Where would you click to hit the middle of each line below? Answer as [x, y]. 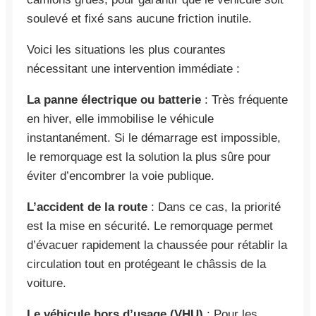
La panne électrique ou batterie [114, 99]
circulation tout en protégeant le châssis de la [146, 264]
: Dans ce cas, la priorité [214, 207]
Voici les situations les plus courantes [126, 49]
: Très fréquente [244, 99]
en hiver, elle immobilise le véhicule [120, 119]
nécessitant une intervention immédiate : [133, 68]
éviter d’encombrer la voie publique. [121, 176]
